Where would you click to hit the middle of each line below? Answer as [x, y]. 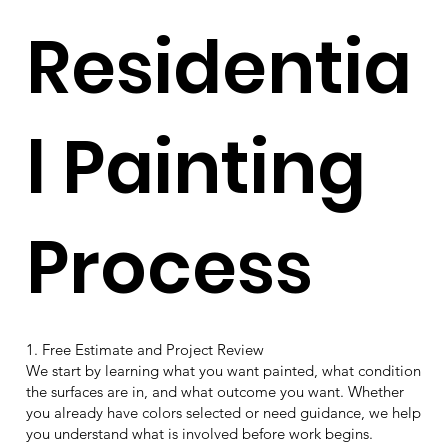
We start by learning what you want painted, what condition [223, 370]
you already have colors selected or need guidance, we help [223, 412]
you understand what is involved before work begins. [199, 433]
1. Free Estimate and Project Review [144, 349]
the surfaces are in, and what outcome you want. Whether [214, 391]
